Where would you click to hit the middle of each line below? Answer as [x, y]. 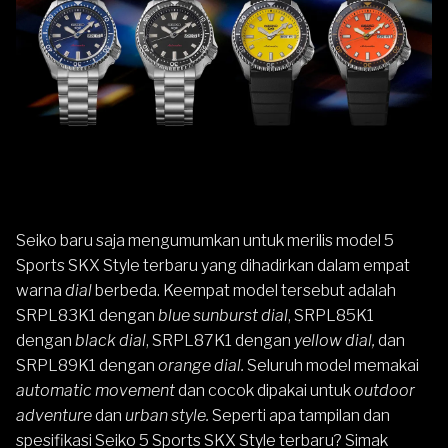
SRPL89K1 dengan [87, 365]
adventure [55, 415]
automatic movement [95, 390]
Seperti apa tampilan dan [299, 415]
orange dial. [201, 365]
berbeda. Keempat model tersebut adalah [245, 290]
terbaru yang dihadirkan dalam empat [275, 265]
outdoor [384, 390]
